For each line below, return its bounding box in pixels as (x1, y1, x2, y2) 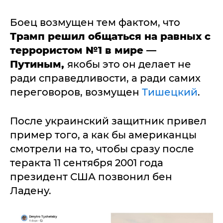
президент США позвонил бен (10, 171, 172, 183)
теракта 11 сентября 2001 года (10, 157, 163, 169)
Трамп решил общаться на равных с (10, 30, 211, 42)
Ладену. (10, 185, 51, 197)
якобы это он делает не (67, 58, 191, 70)
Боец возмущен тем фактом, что (10, 16, 180, 28)
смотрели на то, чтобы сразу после (10, 143, 194, 155)
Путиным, (10, 58, 67, 70)
